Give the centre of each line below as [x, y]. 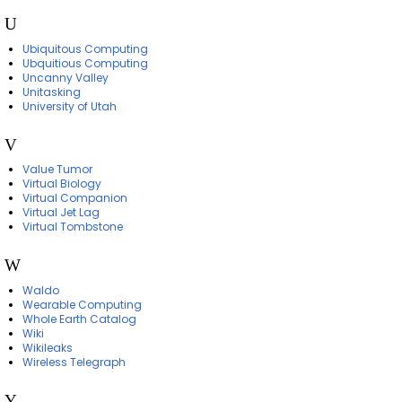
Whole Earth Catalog [79, 319]
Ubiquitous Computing [85, 48]
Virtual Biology [61, 184]
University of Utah [69, 106]
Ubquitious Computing [85, 63]
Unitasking [51, 92]
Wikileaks [47, 347]
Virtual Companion [74, 198]
